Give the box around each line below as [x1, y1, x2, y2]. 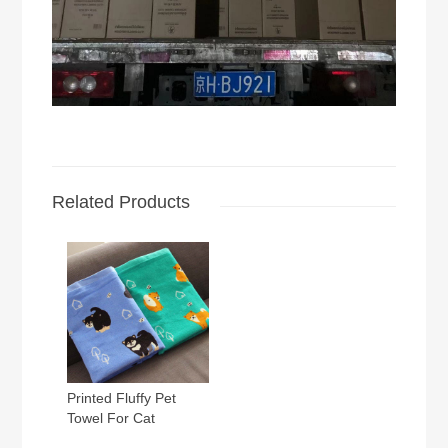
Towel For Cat [67, 410, 156, 427]
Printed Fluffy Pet [67, 390, 177, 407]
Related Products [52, 191, 191, 212]
